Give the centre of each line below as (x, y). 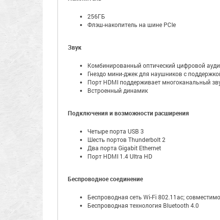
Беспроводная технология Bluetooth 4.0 (143, 205)
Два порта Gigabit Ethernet (124, 148)
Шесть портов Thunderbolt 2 (126, 139)
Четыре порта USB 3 (116, 131)
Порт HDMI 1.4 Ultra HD (120, 156)
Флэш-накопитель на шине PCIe (132, 25)
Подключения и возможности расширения (128, 113)
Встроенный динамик (118, 90)
